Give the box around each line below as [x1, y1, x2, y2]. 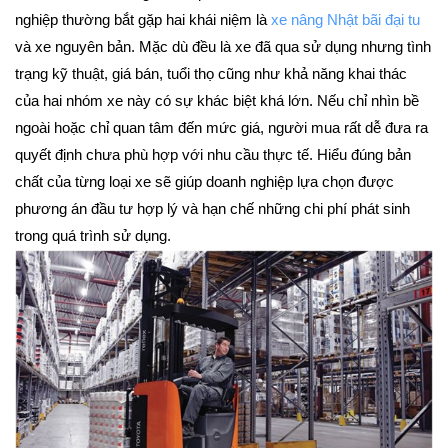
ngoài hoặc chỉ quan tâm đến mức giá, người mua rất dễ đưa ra [15, 120, 428, 137]
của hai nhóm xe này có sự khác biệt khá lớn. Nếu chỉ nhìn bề [15, 93, 419, 110]
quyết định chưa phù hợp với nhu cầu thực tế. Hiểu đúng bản [15, 147, 411, 164]
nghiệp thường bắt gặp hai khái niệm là [15, 12, 271, 29]
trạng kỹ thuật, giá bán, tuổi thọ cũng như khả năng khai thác [15, 66, 407, 83]
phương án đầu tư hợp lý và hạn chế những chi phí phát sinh [15, 201, 410, 218]
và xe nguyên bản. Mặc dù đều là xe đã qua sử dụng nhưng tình [15, 39, 431, 56]
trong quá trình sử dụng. [15, 228, 171, 245]
